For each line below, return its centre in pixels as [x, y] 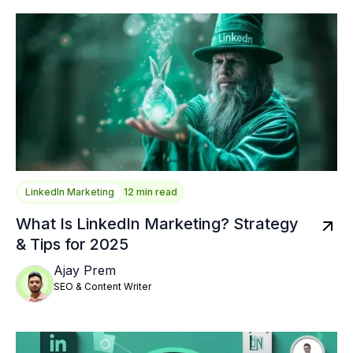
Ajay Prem [85, 271]
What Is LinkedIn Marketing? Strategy [157, 224]
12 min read [150, 192]
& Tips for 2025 [72, 245]
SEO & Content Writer [102, 287]
